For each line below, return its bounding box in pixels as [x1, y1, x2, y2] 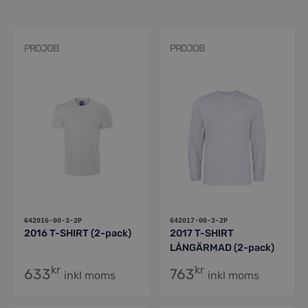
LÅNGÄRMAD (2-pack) [169, 242, 274, 254]
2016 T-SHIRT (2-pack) [24, 228, 131, 240]
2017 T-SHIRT [169, 228, 234, 240]
